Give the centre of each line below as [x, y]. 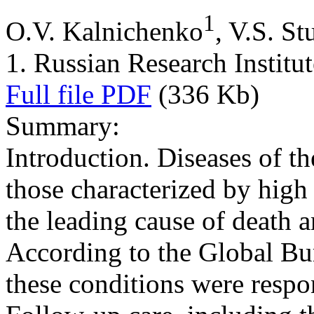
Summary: [63, 125]
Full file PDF [78, 94]
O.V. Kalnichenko [104, 31]
